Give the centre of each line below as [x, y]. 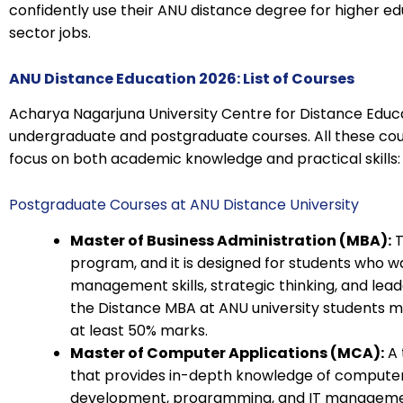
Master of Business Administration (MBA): [231, 240]
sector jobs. [50, 33]
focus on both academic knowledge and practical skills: [205, 159]
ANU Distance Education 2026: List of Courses [182, 78]
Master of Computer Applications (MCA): [227, 353]
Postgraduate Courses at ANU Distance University [184, 205]
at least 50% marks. [139, 330]
